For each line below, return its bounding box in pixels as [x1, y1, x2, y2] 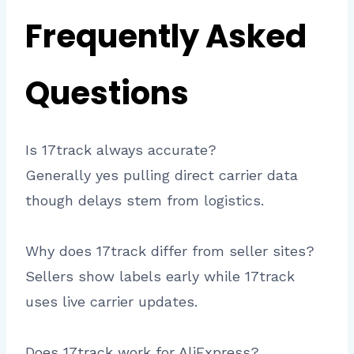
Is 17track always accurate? [25, 141, 217, 158]
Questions [25, 70, 189, 115]
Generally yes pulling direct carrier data [25, 166, 298, 183]
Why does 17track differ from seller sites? [25, 242, 314, 259]
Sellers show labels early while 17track [25, 267, 295, 284]
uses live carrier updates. [25, 292, 198, 310]
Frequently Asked [25, 13, 307, 58]
